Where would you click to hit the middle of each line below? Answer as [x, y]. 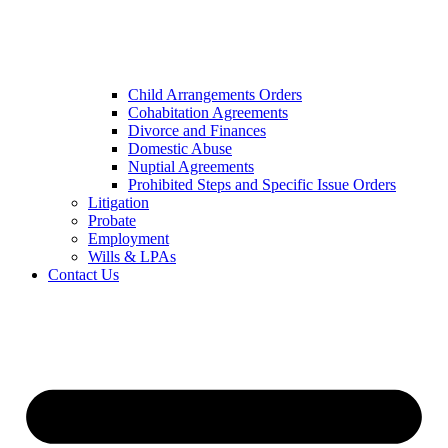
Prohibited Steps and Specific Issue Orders [262, 185]
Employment [128, 239]
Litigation [118, 203]
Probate [112, 221]
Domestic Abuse [180, 149]
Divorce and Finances [197, 131]
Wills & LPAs [132, 257]
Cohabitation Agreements [208, 113]
